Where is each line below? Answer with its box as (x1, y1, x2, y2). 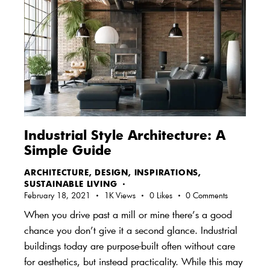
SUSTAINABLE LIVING (24, 178, 118, 189)
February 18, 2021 (24, 189, 90, 201)
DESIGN (95, 166, 129, 178)
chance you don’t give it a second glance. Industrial (24, 224, 237, 237)
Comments (193, 189, 228, 201)
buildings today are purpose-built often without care (24, 239, 235, 253)
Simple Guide (24, 140, 111, 159)
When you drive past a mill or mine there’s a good (24, 208, 232, 221)
